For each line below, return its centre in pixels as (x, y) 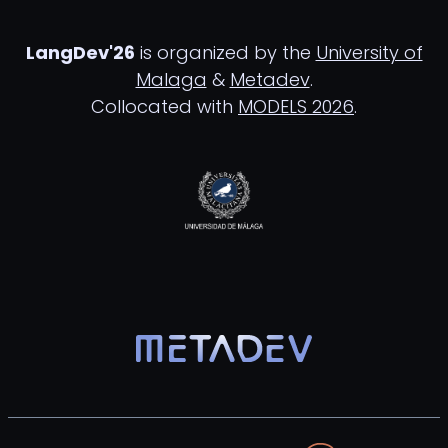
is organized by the (225, 52)
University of (369, 52)
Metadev (269, 79)
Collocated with (164, 106)
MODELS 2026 (296, 106)
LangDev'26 (80, 52)
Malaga (171, 79)
